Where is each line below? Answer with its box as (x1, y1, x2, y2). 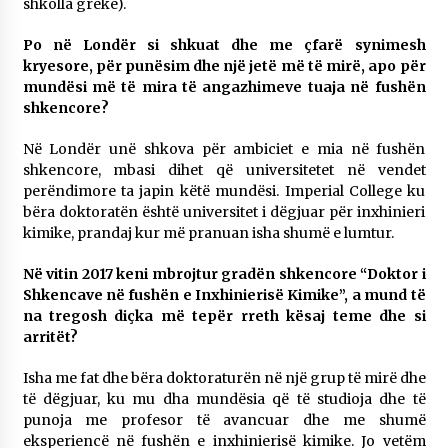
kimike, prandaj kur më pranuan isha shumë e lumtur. (22, 224, 394, 242)
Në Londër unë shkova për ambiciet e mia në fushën (22, 140, 426, 158)
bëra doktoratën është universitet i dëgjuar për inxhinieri (22, 203, 426, 221)
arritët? (22, 328, 78, 346)
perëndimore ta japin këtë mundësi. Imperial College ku (22, 182, 426, 200)
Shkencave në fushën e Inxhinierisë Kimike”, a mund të (22, 286, 426, 304)
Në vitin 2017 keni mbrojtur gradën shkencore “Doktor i (22, 265, 426, 283)
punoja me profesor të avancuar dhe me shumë (22, 411, 426, 429)
